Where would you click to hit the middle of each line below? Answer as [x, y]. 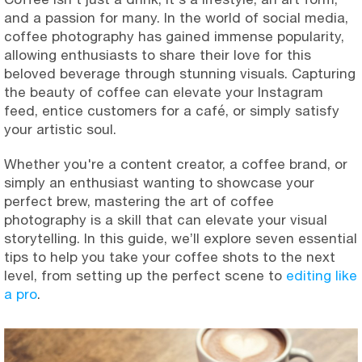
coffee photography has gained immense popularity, [174, 36]
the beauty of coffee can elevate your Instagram [164, 92]
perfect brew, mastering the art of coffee [139, 201]
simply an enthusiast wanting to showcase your [159, 183]
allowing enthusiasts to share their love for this [158, 55]
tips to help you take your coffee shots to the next [170, 257]
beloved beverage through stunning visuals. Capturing [180, 74]
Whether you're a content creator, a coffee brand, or [176, 164]
